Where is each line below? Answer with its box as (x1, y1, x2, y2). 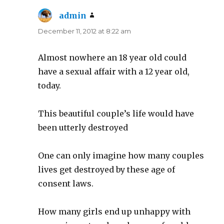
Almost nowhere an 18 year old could (38, 52, 187, 62)
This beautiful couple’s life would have (38, 108, 194, 118)
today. (38, 80, 61, 90)
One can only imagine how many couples (38, 150, 204, 160)
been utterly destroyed (38, 122, 128, 132)
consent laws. (38, 178, 94, 188)
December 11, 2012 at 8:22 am (38, 26, 131, 35)
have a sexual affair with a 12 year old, (38, 66, 190, 76)
